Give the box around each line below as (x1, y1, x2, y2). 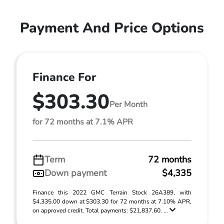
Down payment (44, 167, 106, 179)
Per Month (109, 98, 147, 110)
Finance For (32, 69, 96, 85)
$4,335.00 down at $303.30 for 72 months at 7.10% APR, (32, 197, 191, 206)
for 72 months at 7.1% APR (32, 116, 133, 128)
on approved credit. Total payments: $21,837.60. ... (32, 206, 169, 215)
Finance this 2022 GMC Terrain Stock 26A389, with (32, 188, 191, 197)
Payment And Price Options (20, 18, 204, 38)
